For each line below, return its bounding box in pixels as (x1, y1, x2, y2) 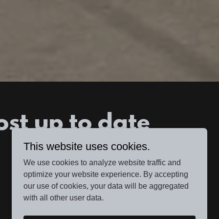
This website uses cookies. (23, 140, 150, 153)
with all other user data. (23, 194, 104, 202)
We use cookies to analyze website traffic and (23, 158, 181, 167)
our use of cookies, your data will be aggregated (23, 182, 189, 190)
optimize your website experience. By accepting (23, 170, 188, 178)
